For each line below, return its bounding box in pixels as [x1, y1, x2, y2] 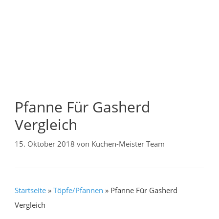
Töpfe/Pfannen [53, 185, 103, 195]
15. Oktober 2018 [15, 138, 75, 149]
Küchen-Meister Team [91, 138, 165, 149]
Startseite [15, 185, 46, 195]
